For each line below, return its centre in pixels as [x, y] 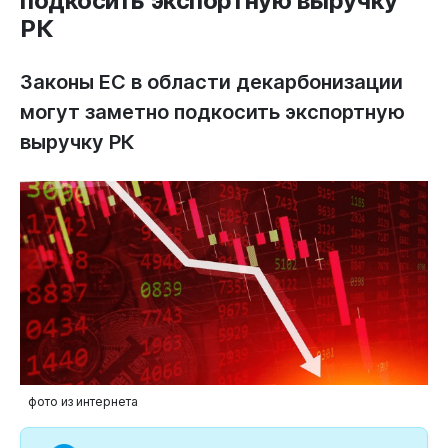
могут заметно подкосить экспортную [212, 112]
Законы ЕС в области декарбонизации [211, 82]
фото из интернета [83, 402]
